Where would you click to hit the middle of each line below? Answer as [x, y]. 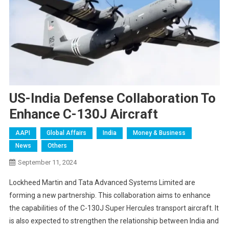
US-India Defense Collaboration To [112, 98]
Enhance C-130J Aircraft [83, 114]
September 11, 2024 [47, 163]
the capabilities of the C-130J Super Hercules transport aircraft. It [114, 208]
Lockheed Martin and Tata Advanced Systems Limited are [102, 183]
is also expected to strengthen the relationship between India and [114, 221]
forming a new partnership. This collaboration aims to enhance [110, 196]
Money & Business [159, 133]
